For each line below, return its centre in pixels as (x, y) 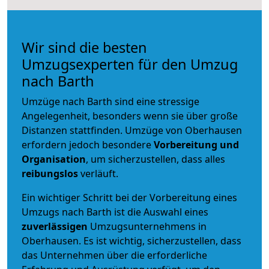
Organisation (54, 159)
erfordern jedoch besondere (88, 144)
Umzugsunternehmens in (148, 226)
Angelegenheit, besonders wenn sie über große (130, 116)
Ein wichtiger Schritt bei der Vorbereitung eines (129, 197)
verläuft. (98, 173)
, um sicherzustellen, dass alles (156, 159)
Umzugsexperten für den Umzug (130, 64)
